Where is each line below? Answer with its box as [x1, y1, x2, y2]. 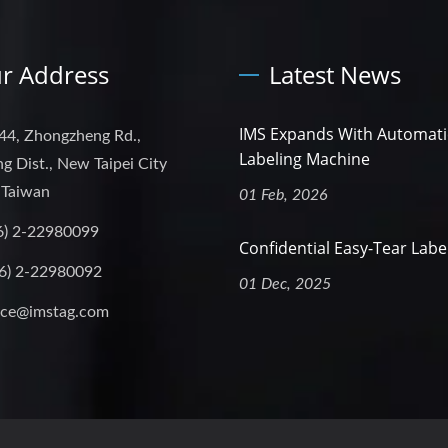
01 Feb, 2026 [239, 187, 328, 204]
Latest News [269, 58, 401, 92]
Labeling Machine [239, 148, 370, 171]
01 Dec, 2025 [239, 276, 331, 293]
